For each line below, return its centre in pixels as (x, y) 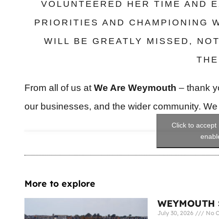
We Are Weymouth (135, 88)
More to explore (60, 184)
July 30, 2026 (176, 213)
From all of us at (59, 88)
